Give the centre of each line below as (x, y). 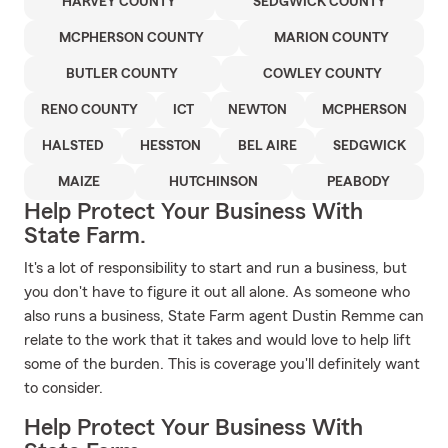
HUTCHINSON (213, 182)
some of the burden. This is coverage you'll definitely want (222, 364)
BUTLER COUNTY (122, 74)
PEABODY (358, 182)
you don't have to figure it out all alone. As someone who (217, 292)
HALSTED (73, 146)
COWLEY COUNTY (322, 74)
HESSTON (171, 146)
